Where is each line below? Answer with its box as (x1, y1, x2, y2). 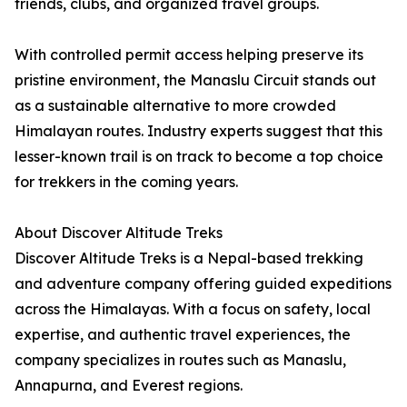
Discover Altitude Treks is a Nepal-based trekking (15, 249, 363, 268)
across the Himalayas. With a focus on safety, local (15, 300, 371, 319)
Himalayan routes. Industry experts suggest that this (15, 122, 382, 141)
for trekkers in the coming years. (15, 173, 238, 192)
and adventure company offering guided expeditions (15, 274, 392, 293)
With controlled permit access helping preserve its (15, 45, 363, 65)
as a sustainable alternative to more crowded (15, 96, 336, 115)
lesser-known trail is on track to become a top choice (15, 147, 383, 166)
